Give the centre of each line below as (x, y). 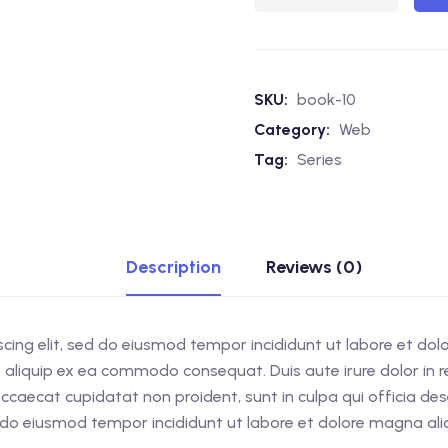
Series (319, 159)
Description (173, 267)
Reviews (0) (314, 267)
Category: (294, 129)
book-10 (326, 99)
